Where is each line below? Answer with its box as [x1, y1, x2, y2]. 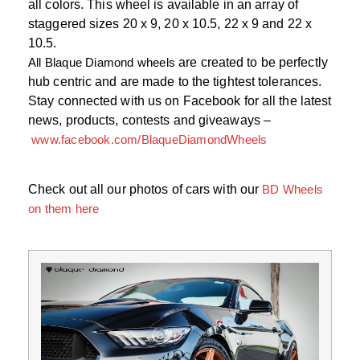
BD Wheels [262, 182, 324, 197]
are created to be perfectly [175, 55, 328, 69]
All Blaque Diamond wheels [28, 55, 175, 69]
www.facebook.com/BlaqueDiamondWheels [31, 133, 268, 146]
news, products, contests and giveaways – [28, 113, 272, 127]
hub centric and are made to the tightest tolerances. [28, 75, 325, 88]
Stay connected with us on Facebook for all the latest [28, 94, 332, 108]
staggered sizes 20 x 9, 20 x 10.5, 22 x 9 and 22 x [28, 17, 313, 31]
